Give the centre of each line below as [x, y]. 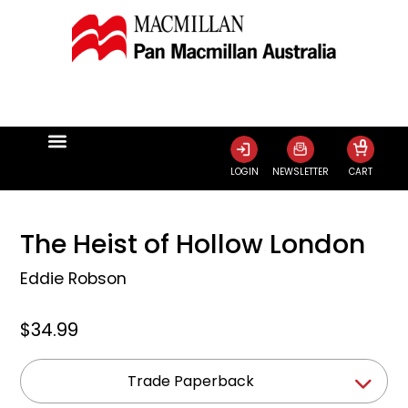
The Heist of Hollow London [193, 244]
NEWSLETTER [300, 171]
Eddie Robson [74, 278]
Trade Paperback [190, 381]
